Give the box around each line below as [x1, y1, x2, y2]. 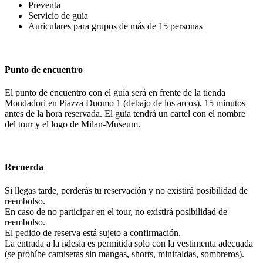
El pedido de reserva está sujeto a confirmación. [5, 227, 181, 238]
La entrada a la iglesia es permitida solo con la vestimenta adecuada [5, 238, 253, 248]
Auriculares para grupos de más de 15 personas [28, 21, 203, 32]
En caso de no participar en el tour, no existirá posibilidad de [5, 206, 227, 217]
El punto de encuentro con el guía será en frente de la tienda [5, 87, 225, 97]
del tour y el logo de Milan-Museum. [5, 119, 140, 129]
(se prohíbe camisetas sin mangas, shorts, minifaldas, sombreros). [5, 248, 244, 259]
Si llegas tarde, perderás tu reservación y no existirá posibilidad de [5, 185, 248, 195]
